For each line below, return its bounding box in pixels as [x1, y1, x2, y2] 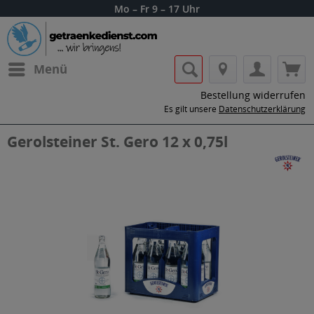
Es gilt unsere [164, 103, 219, 115]
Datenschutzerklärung [219, 103, 306, 115]
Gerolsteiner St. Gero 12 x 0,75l [7, 132, 228, 151]
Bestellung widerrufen [200, 88, 306, 102]
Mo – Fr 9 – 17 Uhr [114, 2, 200, 15]
